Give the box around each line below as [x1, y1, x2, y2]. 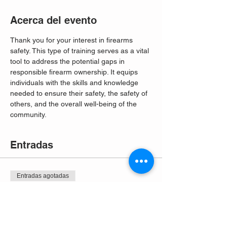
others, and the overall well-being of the [10, 100, 139, 108]
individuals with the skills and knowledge [10, 79, 140, 87]
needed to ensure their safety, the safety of [10, 89, 149, 97]
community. [10, 110, 49, 119]
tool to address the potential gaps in [10, 57, 127, 65]
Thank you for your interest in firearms [10, 36, 135, 44]
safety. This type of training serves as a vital [10, 47, 151, 55]
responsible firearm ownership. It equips [10, 68, 140, 76]
